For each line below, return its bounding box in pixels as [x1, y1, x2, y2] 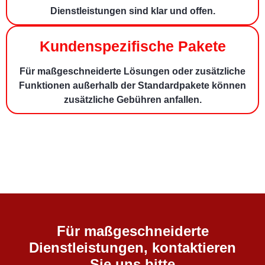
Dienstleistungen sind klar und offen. [50, 6, 215, 17]
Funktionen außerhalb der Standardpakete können [19, 80, 246, 91]
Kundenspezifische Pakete [39, 38, 226, 55]
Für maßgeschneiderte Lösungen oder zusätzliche [20, 66, 245, 77]
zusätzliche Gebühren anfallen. [63, 95, 202, 105]
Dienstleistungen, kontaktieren [29, 240, 236, 256]
